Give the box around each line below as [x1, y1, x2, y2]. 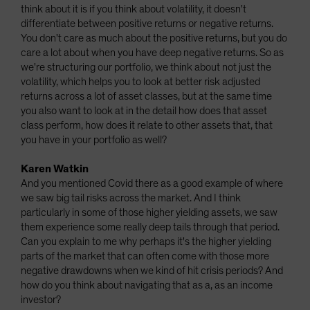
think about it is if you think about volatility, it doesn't [21, 3, 246, 15]
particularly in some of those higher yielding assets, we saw [21, 207, 277, 218]
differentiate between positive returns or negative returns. [21, 18, 273, 29]
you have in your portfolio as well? [21, 134, 167, 145]
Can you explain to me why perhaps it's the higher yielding [21, 236, 271, 247]
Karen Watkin [21, 163, 89, 174]
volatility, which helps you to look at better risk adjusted [21, 76, 260, 87]
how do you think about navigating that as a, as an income [21, 280, 273, 291]
